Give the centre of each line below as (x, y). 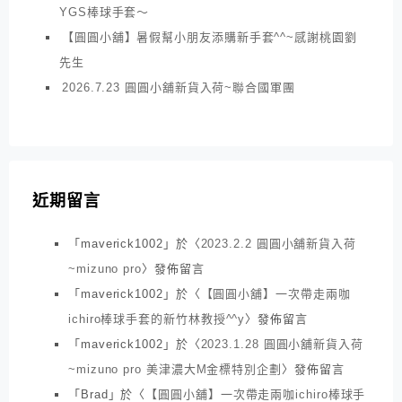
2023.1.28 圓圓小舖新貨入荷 (282, 345)
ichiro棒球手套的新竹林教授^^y (157, 319)
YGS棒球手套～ (105, 12)
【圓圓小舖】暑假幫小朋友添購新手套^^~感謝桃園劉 (210, 37)
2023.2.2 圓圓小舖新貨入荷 (279, 244)
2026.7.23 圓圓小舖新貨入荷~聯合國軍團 (179, 87)
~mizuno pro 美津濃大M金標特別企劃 (175, 370)
